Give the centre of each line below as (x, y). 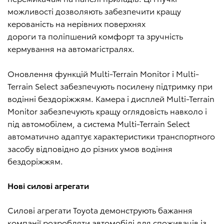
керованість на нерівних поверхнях (76, 23)
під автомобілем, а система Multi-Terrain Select (99, 123)
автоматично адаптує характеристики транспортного (111, 136)
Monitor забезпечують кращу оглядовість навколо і (107, 111)
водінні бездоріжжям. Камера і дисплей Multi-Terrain (111, 98)
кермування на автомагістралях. (71, 48)
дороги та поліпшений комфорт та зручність (95, 36)
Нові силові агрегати (48, 185)
